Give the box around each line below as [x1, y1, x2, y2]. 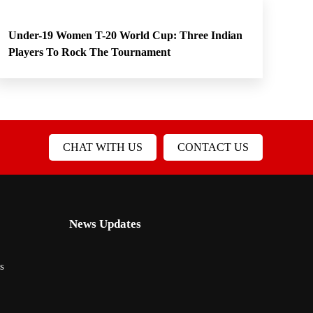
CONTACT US [177, 141, 249, 153]
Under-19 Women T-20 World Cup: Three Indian [8, 29, 242, 41]
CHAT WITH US [63, 141, 143, 153]
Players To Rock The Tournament [8, 46, 170, 58]
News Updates [68, 217, 141, 231]
